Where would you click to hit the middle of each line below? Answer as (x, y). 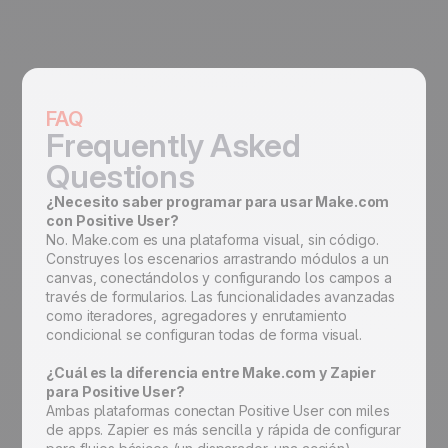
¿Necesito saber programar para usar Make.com (218, 202)
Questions (120, 177)
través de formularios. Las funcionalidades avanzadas (221, 297)
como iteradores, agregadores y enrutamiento (196, 316)
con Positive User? (114, 221)
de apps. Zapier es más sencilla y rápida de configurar (223, 430)
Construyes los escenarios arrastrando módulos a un (217, 259)
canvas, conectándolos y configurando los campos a (219, 278)
